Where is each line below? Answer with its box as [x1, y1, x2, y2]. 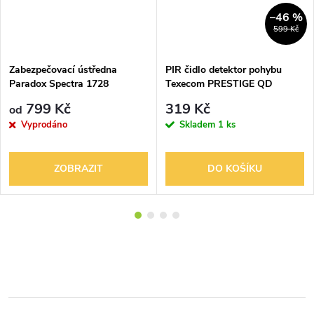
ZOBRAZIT [54, 162, 103, 176]
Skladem [179, 118, 218, 132]
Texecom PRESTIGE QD [165, 76, 273, 90]
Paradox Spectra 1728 [9, 76, 109, 90]
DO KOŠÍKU [207, 162, 262, 176]
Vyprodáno [21, 118, 67, 132]
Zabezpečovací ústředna [9, 62, 117, 76]
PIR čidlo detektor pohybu [165, 62, 282, 76]
